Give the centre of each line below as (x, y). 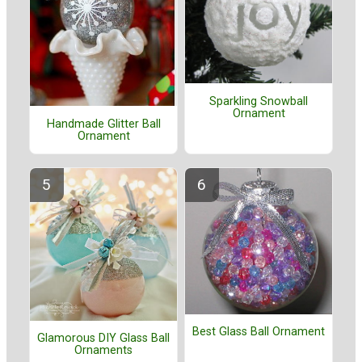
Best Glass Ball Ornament (259, 332)
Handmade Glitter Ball (103, 124)
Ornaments (103, 351)
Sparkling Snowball (259, 101)
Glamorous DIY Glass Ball (103, 339)
